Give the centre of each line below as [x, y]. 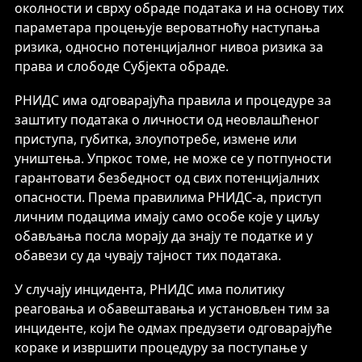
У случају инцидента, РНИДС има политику [149, 289]
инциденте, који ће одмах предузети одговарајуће [173, 328]
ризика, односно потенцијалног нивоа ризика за [169, 47]
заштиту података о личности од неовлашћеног [167, 120]
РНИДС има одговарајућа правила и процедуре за [173, 100]
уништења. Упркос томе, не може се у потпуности [173, 158]
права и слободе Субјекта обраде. [122, 66]
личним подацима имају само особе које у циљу [167, 217]
